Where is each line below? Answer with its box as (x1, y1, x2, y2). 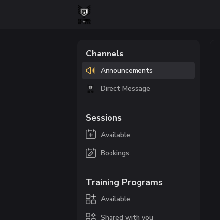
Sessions (85, 111, 122, 124)
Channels (85, 47, 124, 59)
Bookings (100, 148, 129, 158)
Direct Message (100, 84, 150, 93)
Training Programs (85, 176, 163, 188)
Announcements (100, 65, 153, 75)
